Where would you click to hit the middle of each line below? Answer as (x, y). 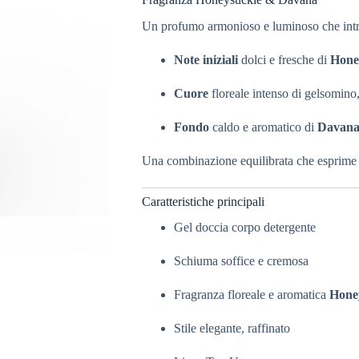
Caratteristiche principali (203, 201)
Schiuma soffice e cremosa (241, 261)
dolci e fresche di (284, 59)
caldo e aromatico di (263, 127)
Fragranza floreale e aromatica (251, 295)
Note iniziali (206, 59)
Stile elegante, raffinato (232, 329)
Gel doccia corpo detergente (244, 228)
